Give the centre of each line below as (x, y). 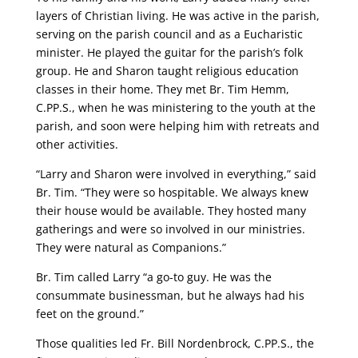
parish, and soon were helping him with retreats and (177, 126)
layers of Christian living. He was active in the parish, (177, 16)
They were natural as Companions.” (131, 247)
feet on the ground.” (89, 314)
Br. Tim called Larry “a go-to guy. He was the (153, 277)
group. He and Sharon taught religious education (167, 71)
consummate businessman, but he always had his (170, 295)
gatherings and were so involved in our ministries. (170, 229)
